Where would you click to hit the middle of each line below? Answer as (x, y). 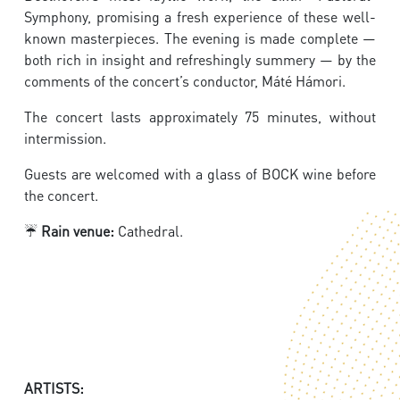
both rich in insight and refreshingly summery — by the (200, 60)
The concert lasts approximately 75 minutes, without (200, 117)
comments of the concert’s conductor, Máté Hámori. (185, 81)
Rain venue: (78, 231)
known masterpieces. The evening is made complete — (200, 38)
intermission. (65, 138)
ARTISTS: (54, 388)
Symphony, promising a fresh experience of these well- (200, 17)
